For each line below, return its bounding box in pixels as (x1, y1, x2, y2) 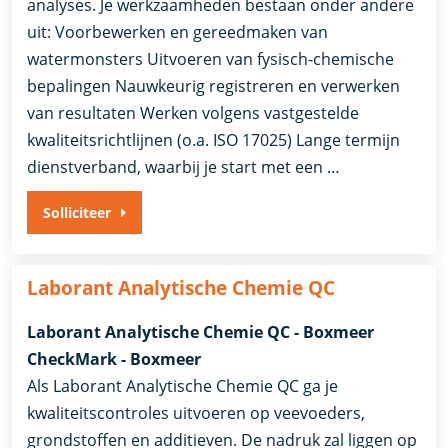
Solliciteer (43, 203, 112, 223)
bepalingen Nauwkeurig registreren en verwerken (27, 75, 401, 98)
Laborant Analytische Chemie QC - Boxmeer (27, 320, 375, 343)
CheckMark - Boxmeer (27, 347, 202, 370)
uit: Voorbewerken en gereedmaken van (27, 21, 329, 44)
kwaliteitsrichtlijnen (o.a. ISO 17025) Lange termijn (27, 129, 401, 152)
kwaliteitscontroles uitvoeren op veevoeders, (27, 401, 366, 424)
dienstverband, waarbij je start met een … (27, 156, 341, 179)
